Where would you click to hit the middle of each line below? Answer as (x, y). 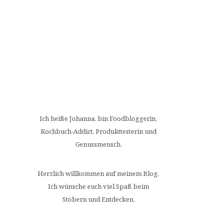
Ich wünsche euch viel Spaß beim (98, 186)
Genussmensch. (98, 144)
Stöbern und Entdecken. (98, 199)
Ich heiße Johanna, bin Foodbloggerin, (98, 118)
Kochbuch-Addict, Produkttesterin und (98, 131)
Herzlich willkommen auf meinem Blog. (98, 173)
